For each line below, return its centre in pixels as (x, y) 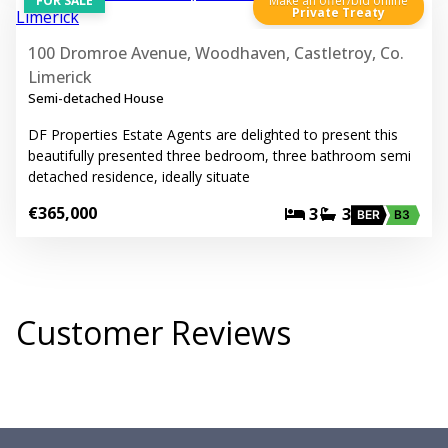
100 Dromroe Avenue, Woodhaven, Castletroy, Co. (216, 53)
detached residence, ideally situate (139, 177)
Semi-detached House (96, 98)
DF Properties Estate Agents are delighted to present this (213, 135)
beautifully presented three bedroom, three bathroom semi (219, 156)
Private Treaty (338, 13)
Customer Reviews (153, 332)
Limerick (60, 77)
